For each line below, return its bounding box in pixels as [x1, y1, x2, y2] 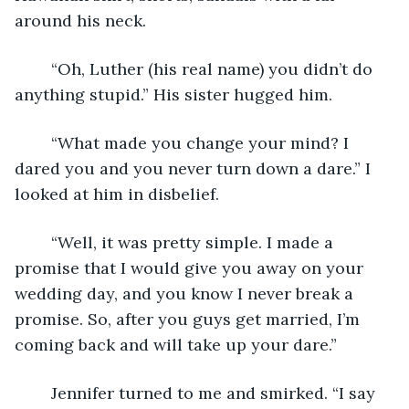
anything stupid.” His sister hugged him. [15, 83, 332, 105]
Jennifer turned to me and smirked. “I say [33, 382, 51, 404]
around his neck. [15, 9, 146, 31]
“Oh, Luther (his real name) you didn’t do [33, 58, 51, 79]
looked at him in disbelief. [15, 183, 219, 204]
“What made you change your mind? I [33, 131, 51, 153]
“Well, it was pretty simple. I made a [33, 231, 51, 253]
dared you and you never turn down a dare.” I [15, 157, 375, 179]
